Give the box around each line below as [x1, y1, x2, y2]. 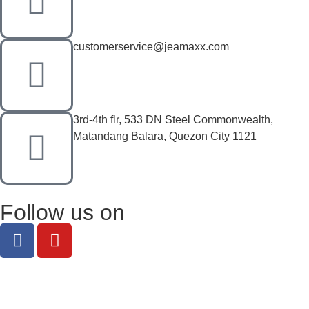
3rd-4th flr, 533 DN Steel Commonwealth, [73, 113, 273, 126]
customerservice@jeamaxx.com [73, 40, 229, 52]
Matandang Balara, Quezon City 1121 [73, 130, 257, 142]
